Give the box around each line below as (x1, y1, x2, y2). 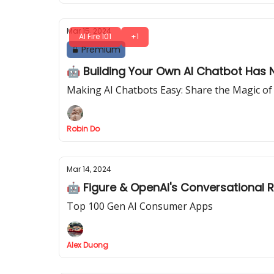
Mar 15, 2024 (67, 26, 111, 36)
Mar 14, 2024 (67, 164, 111, 174)
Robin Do (67, 124, 100, 134)
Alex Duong (67, 240, 108, 250)
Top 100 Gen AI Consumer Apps (67, 199, 213, 213)
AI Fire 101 (79, 31, 111, 42)
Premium (81, 43, 120, 56)
